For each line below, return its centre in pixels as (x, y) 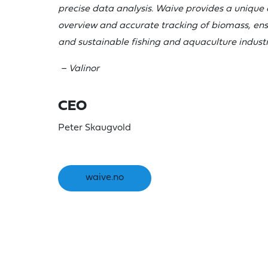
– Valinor (80, 69)
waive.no (105, 178)
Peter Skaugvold (95, 128)
